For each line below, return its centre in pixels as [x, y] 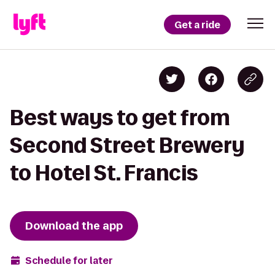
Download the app [74, 226]
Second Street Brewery [127, 145]
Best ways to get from [120, 118]
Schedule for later [69, 260]
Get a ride [197, 25]
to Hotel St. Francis [104, 173]
